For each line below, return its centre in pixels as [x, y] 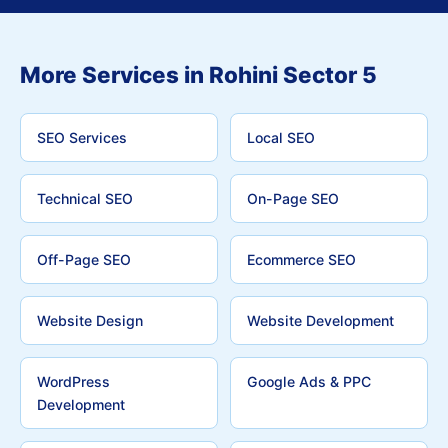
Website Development [320, 320]
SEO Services [82, 137]
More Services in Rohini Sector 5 [198, 74]
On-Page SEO [293, 198]
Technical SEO [85, 198]
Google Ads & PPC [309, 381]
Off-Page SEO [84, 259]
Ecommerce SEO [301, 259]
